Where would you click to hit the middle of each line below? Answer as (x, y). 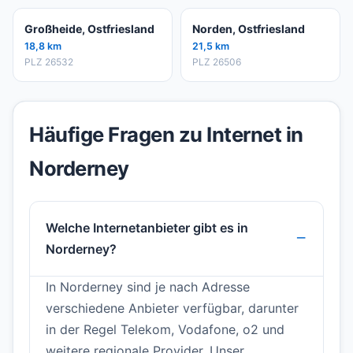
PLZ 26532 (49, 62)
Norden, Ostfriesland (249, 29)
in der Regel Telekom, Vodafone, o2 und (165, 330)
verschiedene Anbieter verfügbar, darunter (172, 308)
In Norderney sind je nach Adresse (148, 287)
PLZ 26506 (217, 62)
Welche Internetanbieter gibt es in (147, 228)
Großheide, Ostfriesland (89, 29)
